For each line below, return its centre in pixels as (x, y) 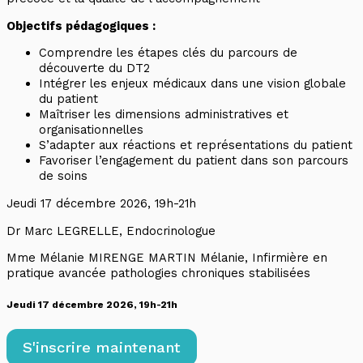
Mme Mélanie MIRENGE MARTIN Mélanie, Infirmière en (167, 258)
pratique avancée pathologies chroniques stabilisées (158, 273)
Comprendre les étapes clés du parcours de (168, 53)
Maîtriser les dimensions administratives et (164, 115)
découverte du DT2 (94, 68)
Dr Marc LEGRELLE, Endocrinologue (111, 231)
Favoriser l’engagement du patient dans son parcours (194, 161)
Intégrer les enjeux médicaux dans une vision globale (192, 84)
